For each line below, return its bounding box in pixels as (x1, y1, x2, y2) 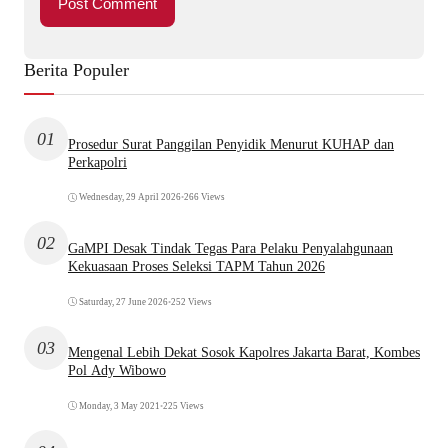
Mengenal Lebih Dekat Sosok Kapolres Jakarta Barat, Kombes (68, 345, 420, 361)
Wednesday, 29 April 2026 (79, 192, 181, 203)
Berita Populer (24, 60, 129, 81)
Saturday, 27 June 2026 (79, 296, 168, 307)
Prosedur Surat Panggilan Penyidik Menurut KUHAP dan (68, 136, 394, 152)
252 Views (171, 296, 212, 307)
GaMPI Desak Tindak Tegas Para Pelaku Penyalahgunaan (68, 241, 393, 257)
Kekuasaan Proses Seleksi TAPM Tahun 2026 (68, 259, 325, 275)
